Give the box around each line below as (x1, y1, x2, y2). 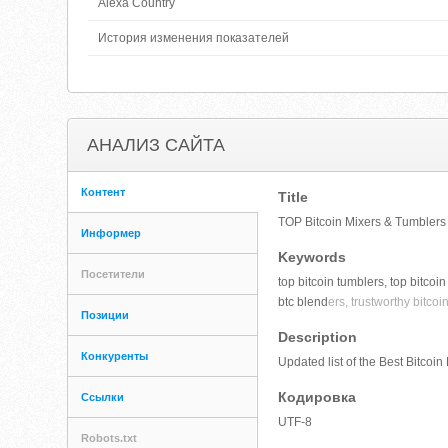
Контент (81, 186, 126, 198)
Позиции (81, 309, 130, 321)
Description (278, 329, 358, 345)
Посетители (81, 268, 146, 280)
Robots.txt (81, 432, 138, 444)
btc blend (278, 295, 329, 309)
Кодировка (278, 389, 357, 405)
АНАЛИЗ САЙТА (87, 135, 226, 155)
